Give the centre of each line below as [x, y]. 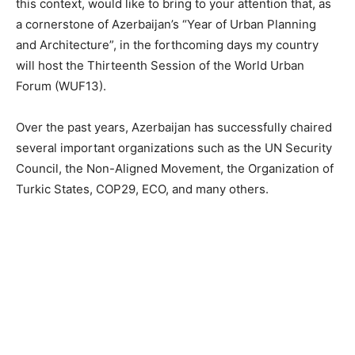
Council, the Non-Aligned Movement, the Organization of [175, 168]
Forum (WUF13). [61, 86]
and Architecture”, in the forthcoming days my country [167, 45]
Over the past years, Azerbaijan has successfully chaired [174, 127]
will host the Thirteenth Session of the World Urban [160, 65]
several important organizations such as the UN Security [174, 148]
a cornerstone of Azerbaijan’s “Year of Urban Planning [166, 24]
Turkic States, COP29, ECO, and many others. [142, 189]
